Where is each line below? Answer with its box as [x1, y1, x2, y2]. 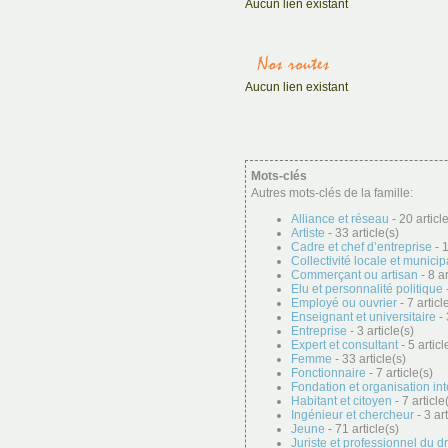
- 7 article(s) [366, 366, 433, 380]
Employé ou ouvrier [291, 296, 397, 310]
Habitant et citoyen [291, 394, 392, 408]
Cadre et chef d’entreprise [291, 240, 432, 254]
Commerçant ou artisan [291, 268, 418, 282]
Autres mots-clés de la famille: [251, 186, 413, 200]
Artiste [291, 226, 325, 240]
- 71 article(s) [325, 422, 399, 436]
